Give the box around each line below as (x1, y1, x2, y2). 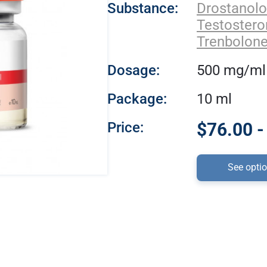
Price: (107, 119, 144, 136)
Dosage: (107, 62, 160, 79)
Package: (107, 91, 167, 107)
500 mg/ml (197, 62, 266, 79)
